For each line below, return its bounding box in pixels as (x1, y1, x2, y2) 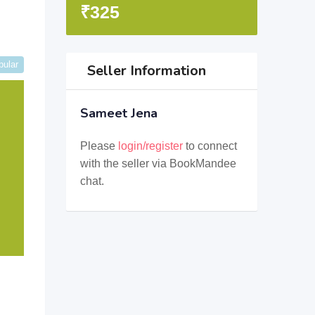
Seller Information (86, 61, 206, 80)
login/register (117, 140, 183, 152)
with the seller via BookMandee (79, 157, 236, 169)
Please (79, 140, 118, 152)
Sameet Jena (79, 105, 157, 122)
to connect (182, 140, 237, 152)
